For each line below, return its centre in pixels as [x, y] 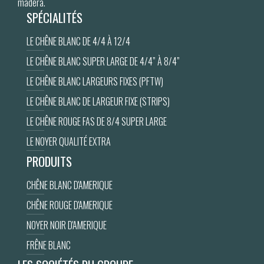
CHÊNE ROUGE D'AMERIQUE [70, 205]
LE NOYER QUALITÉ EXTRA [69, 141]
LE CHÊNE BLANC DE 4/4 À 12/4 [78, 41]
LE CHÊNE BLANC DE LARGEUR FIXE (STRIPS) [98, 101]
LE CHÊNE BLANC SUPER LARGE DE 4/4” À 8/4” [103, 61]
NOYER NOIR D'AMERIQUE [67, 225]
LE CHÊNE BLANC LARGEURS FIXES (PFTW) [95, 81]
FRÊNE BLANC [49, 245]
